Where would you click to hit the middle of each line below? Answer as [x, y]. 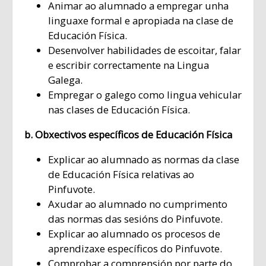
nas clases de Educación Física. [119, 110]
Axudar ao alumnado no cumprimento [138, 204]
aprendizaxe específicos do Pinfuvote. [135, 249]
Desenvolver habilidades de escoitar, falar [145, 50]
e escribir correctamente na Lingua [129, 65]
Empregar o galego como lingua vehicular [145, 95]
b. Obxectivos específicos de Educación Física [128, 135]
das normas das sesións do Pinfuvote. [135, 219]
